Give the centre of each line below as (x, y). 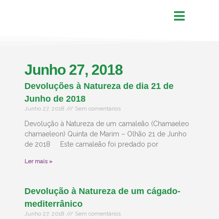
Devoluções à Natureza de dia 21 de (99, 86)
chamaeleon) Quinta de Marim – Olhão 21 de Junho (106, 134)
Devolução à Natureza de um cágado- (102, 191)
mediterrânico (54, 204)
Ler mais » (38, 161)
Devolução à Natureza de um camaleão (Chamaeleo (107, 124)
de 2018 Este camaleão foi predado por (91, 144)
